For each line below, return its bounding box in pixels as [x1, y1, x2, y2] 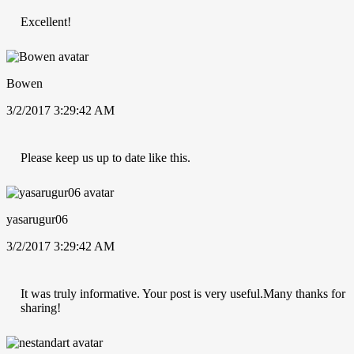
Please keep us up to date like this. [21, 150, 190, 164]
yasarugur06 [6, 212, 68, 226]
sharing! [21, 300, 61, 314]
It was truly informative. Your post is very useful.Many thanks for [21, 286, 345, 300]
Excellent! [21, 14, 71, 28]
